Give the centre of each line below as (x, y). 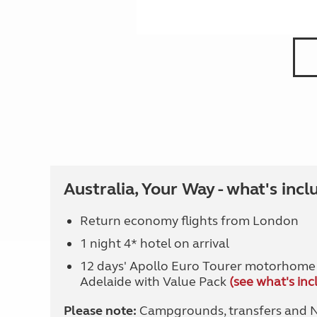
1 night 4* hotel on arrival (154, 243)
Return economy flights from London (189, 221)
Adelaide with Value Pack (154, 282)
